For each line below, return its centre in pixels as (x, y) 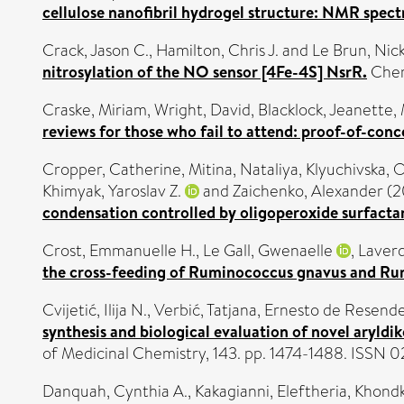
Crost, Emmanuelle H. (119, 251)
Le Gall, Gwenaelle (268, 251)
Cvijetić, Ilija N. (95, 310)
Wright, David (202, 110)
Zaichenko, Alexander (308, 191)
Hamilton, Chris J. (217, 50)
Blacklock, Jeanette (326, 110)
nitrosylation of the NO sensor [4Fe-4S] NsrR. (205, 72)
